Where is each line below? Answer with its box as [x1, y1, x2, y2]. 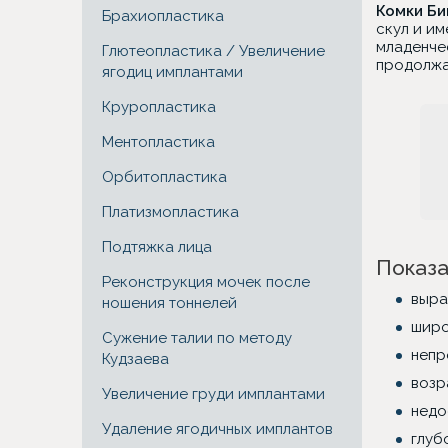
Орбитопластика [102, 168, 227, 186]
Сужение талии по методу [102, 329, 292, 347]
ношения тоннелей [102, 294, 237, 312]
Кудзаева [102, 350, 169, 368]
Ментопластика [102, 133, 215, 151]
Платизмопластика [102, 203, 239, 221]
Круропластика [102, 98, 216, 116]
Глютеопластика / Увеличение [102, 42, 325, 60]
